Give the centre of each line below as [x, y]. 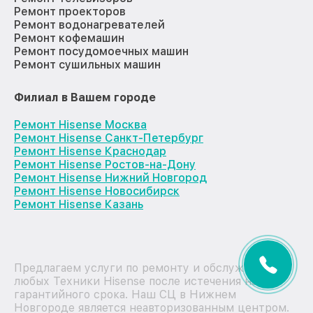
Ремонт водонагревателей [89, 25]
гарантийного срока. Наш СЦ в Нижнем [125, 295]
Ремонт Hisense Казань [79, 205]
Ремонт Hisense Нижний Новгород [110, 178]
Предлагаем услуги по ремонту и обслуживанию [150, 268]
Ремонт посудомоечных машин [101, 52]
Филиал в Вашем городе [85, 98]
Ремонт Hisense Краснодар [90, 152]
